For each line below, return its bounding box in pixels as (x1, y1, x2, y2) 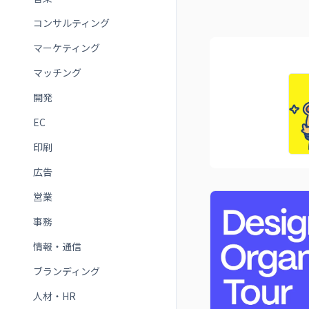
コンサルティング (33, 16, 110, 30)
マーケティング (33, 41, 100, 54)
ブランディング (33, 264, 100, 278)
